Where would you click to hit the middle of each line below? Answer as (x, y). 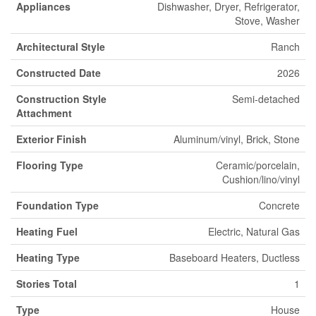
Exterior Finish (51, 139)
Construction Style (61, 99)
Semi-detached (266, 99)
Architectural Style (61, 47)
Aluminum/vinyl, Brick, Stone (237, 139)
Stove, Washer (267, 20)
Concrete (279, 205)
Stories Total (47, 284)
